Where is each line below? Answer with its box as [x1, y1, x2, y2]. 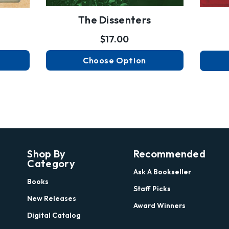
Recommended [133, 147, 206, 160]
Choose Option [83, 55, 146, 65]
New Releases [27, 193, 77, 203]
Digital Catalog [27, 210, 81, 220]
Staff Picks [133, 184, 171, 193]
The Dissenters [78, 13, 151, 26]
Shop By [27, 147, 66, 160]
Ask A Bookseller [133, 167, 191, 176]
